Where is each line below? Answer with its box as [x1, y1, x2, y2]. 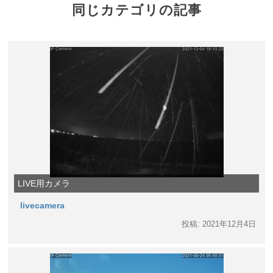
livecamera [20, 200, 65, 210]
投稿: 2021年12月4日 [181, 219, 256, 229]
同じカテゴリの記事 [71, 2, 202, 18]
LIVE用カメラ [18, 178, 71, 188]
